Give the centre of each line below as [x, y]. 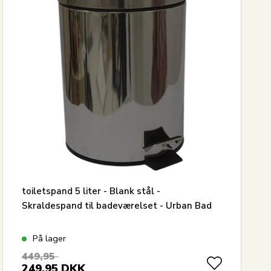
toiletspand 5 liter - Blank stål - [91, 191]
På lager [50, 239]
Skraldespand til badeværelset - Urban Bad [117, 206]
